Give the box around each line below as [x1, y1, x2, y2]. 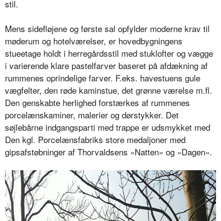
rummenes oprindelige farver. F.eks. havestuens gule [5, 72, 200, 84]
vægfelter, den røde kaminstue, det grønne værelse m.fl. [5, 84, 212, 97]
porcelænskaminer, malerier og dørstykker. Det [5, 109, 179, 121]
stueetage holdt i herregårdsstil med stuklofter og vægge [5, 47, 213, 60]
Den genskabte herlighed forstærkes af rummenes [5, 96, 190, 109]
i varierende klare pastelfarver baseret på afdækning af [5, 59, 208, 72]
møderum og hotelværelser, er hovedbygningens [5, 35, 183, 47]
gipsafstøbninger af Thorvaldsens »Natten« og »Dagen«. [5, 146, 212, 158]
